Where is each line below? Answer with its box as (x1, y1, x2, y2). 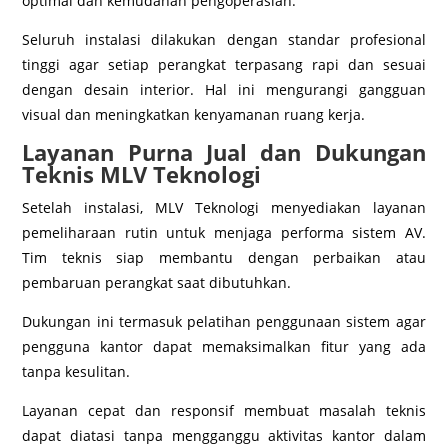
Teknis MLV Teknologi (22, 159, 262, 190)
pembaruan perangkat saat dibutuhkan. (22, 273, 292, 293)
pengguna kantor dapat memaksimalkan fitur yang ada (22, 337, 426, 357)
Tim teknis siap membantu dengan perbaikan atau (22, 248, 426, 268)
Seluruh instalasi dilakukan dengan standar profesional (22, 30, 426, 50)
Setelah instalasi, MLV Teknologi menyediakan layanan (22, 198, 426, 218)
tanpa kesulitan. (22, 362, 131, 382)
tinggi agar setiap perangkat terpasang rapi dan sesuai (22, 55, 426, 75)
